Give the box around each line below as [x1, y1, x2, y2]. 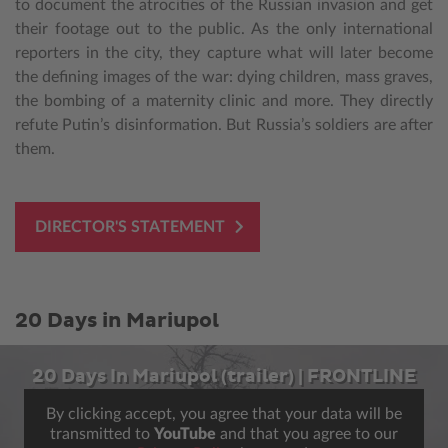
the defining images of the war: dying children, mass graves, [15, 68, 433, 85]
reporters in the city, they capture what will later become [15, 44, 433, 61]
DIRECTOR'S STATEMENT [35, 218, 225, 235]
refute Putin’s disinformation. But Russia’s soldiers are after [15, 116, 433, 133]
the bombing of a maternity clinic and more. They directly [15, 92, 433, 109]
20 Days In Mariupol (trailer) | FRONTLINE [32, 365, 416, 388]
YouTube [154, 425, 216, 442]
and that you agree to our [216, 425, 398, 442]
